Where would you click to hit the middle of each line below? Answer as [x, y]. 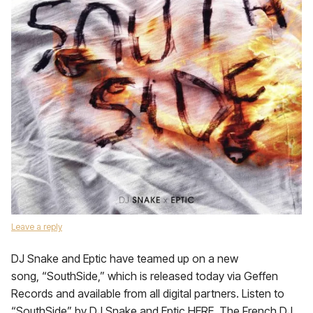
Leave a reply [37, 227]
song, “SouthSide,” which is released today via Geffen [145, 276]
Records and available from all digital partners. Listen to [148, 293]
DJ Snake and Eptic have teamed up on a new [125, 259]
